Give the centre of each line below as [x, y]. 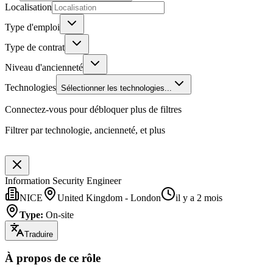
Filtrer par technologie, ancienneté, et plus [85, 130]
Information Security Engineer [63, 180]
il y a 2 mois [199, 197]
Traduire [39, 234]
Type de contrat [35, 47]
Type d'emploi [32, 27]
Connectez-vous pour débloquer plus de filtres [93, 109]
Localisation [28, 7]
